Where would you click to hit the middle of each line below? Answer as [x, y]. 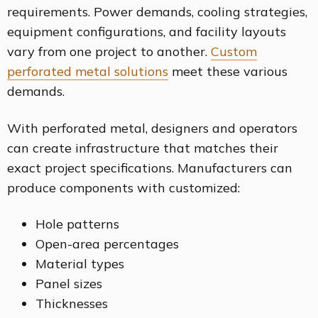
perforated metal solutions [88, 72]
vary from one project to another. [109, 52]
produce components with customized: [124, 187]
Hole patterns [77, 224]
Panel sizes [69, 284]
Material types [80, 264]
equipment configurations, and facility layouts [147, 32]
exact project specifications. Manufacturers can [150, 168]
